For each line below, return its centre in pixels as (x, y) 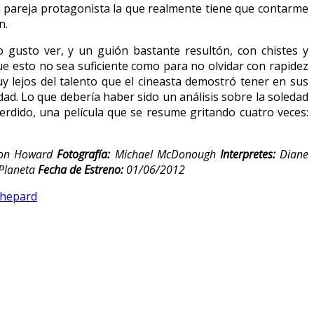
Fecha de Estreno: (82, 169)
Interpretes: (248, 154)
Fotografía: (86, 154)
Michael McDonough (165, 154)
